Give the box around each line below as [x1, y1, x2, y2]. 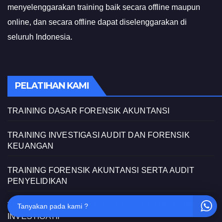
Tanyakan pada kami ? [17, 202, 88, 210]
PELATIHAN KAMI [15, 80, 89, 91]
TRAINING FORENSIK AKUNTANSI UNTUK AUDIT [7, 201, 196, 210]
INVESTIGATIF [7, 212, 63, 221]
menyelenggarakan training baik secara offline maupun [7, 3, 200, 12]
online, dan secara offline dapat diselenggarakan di [7, 18, 187, 27]
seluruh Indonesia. [7, 33, 72, 42]
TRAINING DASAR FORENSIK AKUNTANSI [7, 106, 170, 115]
